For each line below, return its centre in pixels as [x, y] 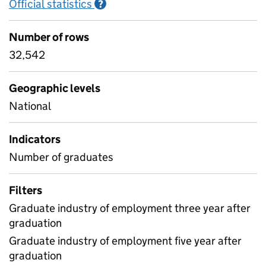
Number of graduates [61, 157]
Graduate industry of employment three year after [130, 208]
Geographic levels [55, 88]
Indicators [35, 139]
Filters [26, 190]
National [30, 106]
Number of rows [49, 37]
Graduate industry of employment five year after [125, 241]
